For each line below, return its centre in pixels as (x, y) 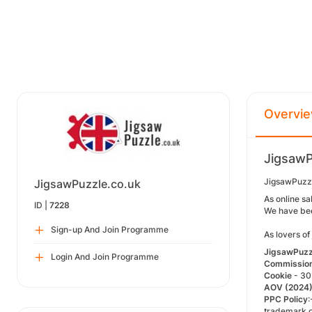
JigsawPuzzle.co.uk (87, 184)
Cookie (278, 275)
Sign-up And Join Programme (110, 229)
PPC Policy (286, 299)
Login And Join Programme (105, 257)
